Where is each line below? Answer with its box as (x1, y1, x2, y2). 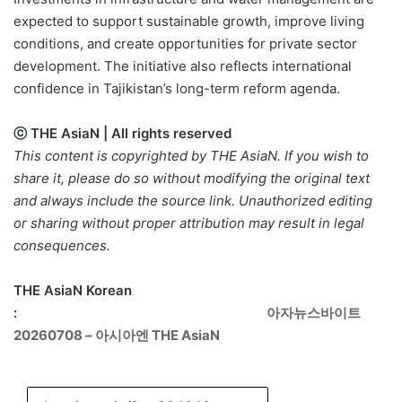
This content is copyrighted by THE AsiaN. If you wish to (13, 147, 369, 165)
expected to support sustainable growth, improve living (13, 13, 364, 31)
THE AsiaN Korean (13, 282, 132, 300)
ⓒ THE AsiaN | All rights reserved (13, 125, 232, 143)
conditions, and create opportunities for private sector (13, 35, 357, 53)
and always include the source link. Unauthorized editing (13, 192, 372, 210)
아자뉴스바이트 (267, 304, 361, 322)
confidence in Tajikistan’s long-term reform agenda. (13, 80, 340, 98)
